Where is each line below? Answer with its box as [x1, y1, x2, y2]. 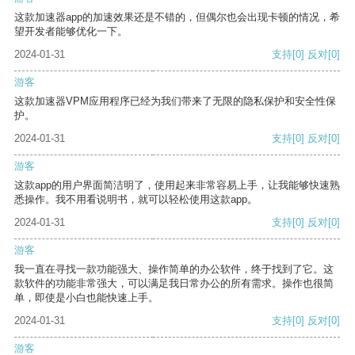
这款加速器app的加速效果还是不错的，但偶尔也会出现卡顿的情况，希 [14, 11, 340, 24]
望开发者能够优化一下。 [14, 25, 128, 38]
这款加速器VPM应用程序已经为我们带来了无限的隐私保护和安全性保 [14, 95, 336, 108]
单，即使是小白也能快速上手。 [14, 292, 158, 304]
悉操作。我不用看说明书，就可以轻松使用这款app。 [14, 193, 258, 206]
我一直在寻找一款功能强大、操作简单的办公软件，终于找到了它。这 [14, 263, 334, 276]
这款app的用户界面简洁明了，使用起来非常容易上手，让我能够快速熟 [14, 179, 340, 192]
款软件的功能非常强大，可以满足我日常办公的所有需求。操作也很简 [14, 277, 334, 290]
